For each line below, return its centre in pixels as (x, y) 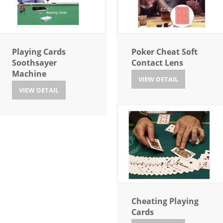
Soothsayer (34, 63)
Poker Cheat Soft (165, 52)
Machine (29, 74)
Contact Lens (157, 63)
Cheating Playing (165, 201)
